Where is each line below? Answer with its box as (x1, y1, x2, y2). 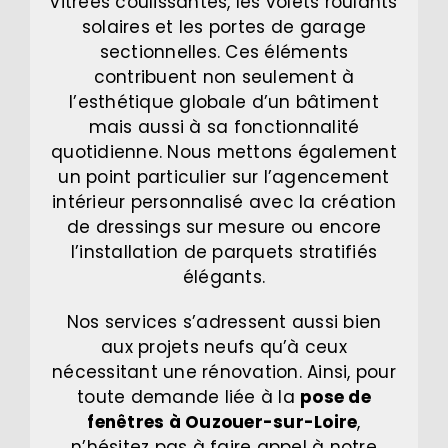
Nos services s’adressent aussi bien (66, 310, 382, 335)
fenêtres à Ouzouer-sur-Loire (87, 410, 358, 435)
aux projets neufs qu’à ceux (101, 335, 347, 360)
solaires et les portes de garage (81, 15, 367, 40)
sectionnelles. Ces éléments (99, 40, 349, 65)
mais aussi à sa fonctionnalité (88, 115, 360, 140)
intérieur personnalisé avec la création (52, 190, 396, 215)
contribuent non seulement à (93, 65, 355, 90)
